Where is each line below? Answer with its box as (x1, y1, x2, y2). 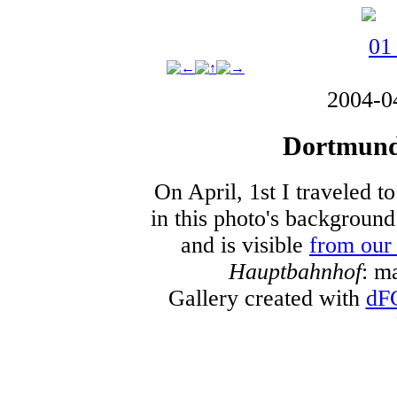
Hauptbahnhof (229, 258, 362, 284)
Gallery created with (167, 284, 366, 311)
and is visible (181, 231, 309, 258)
